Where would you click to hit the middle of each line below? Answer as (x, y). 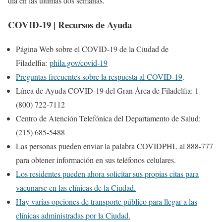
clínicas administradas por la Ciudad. (73, 215)
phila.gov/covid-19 (79, 62)
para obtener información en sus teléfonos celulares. (96, 160)
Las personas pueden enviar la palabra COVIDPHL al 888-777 (114, 146)
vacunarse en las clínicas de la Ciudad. (76, 187)
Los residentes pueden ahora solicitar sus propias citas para (107, 173)
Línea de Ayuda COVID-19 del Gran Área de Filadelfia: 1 (107, 90)
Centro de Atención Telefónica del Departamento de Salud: (108, 118)
